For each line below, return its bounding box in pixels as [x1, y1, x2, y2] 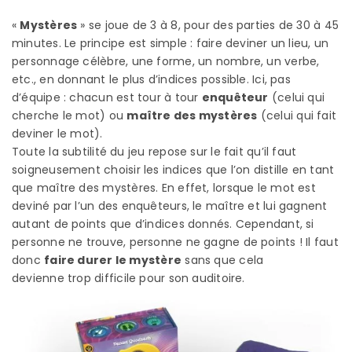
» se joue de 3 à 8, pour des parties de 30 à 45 [77, 16, 339, 33]
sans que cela [181, 251, 264, 268]
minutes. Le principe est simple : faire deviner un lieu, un [12, 35, 329, 51]
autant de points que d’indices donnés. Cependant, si [12, 215, 314, 232]
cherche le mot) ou [12, 107, 127, 123]
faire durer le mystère [44, 251, 182, 268]
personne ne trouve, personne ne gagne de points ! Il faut [12, 233, 339, 250]
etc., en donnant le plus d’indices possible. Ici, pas [12, 71, 291, 87]
